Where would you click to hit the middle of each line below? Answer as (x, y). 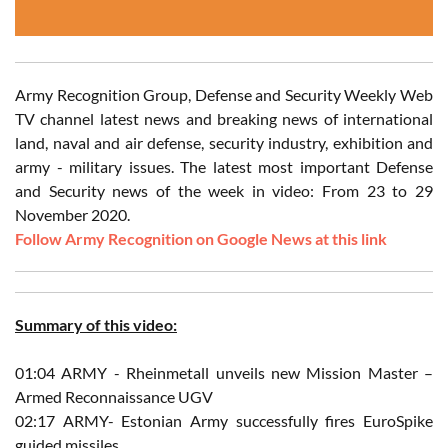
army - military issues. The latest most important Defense (224, 167)
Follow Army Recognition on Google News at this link (201, 239)
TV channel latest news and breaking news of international (224, 119)
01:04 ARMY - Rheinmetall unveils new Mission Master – (224, 373)
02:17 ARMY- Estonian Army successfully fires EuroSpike (224, 421)
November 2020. (72, 215)
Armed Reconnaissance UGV (114, 397)
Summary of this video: (96, 325)
